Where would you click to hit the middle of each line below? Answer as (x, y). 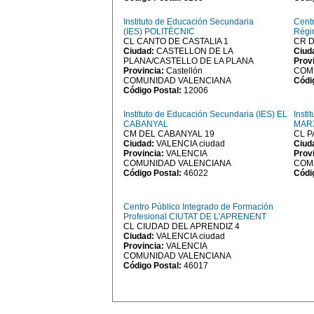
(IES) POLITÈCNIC (159, 32)
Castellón (184, 71)
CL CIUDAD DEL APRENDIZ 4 (182, 226)
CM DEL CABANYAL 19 (169, 134)
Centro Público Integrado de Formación (198, 207)
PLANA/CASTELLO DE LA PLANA (189, 61)
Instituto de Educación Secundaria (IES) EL (205, 114)
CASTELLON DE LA (194, 51)
